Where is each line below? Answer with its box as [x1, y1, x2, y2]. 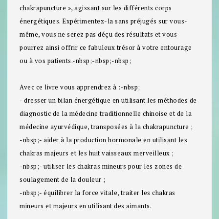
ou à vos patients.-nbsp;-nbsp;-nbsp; [20, 56, 131, 66]
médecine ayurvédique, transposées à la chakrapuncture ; [20, 122, 193, 131]
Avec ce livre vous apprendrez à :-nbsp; [20, 83, 140, 92]
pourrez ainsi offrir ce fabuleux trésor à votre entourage [20, 43, 192, 52]
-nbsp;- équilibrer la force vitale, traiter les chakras [20, 188, 175, 197]
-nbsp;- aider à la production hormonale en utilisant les [20, 135, 187, 145]
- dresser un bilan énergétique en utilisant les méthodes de [20, 96, 197, 105]
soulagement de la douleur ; [20, 175, 106, 184]
